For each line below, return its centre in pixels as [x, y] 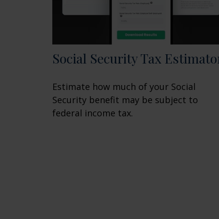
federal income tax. [93, 113]
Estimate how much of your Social [124, 87]
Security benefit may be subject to [125, 100]
